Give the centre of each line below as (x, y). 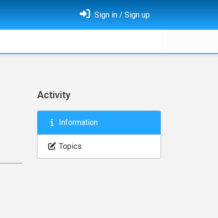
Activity (54, 95)
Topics (69, 146)
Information (77, 122)
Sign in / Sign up (121, 15)
